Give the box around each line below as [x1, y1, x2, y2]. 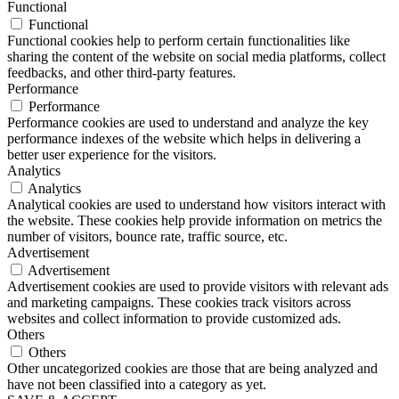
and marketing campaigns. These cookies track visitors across [7, 294, 351, 310]
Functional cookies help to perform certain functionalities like [7, 32, 350, 48]
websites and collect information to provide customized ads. [7, 310, 341, 326]
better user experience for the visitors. [7, 146, 216, 162]
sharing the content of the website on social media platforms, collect [7, 48, 386, 64]
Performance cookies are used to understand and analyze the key [7, 114, 369, 130]
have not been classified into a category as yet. [7, 376, 266, 392]
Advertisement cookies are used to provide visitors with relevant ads [7, 278, 388, 294]
